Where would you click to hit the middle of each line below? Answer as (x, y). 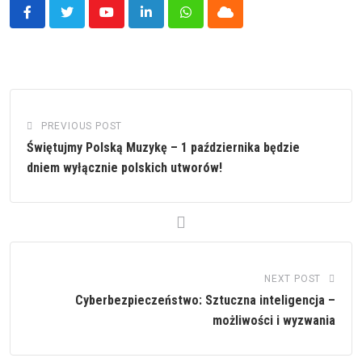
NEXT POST (293, 278)
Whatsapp (213, 22)
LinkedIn (169, 22)
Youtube (128, 22)
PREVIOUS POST (82, 126)
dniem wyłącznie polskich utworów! (124, 167)
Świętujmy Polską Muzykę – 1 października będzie (163, 147)
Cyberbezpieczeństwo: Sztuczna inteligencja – (205, 300)
